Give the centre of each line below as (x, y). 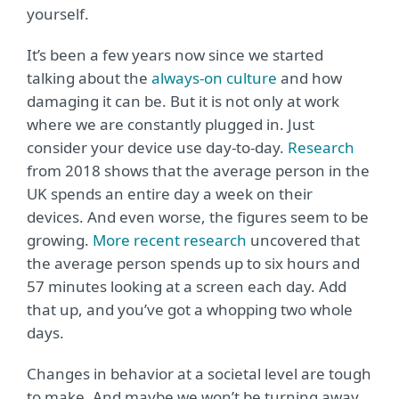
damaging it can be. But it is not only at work (183, 101)
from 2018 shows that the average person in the (198, 171)
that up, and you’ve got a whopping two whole (190, 309)
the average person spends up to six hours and (193, 263)
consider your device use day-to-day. (157, 147)
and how (309, 78)
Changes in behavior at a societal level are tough (199, 374)
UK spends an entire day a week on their (170, 194)
